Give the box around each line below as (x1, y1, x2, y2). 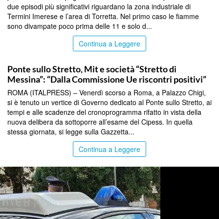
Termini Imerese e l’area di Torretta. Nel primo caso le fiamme (7, 11, 199, 21)
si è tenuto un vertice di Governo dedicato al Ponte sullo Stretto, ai (7, 97, 212, 107)
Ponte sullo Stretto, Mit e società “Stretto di (7, 63, 176, 74)
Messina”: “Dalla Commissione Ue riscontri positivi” (7, 73, 206, 85)
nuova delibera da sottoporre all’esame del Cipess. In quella (7, 116, 193, 127)
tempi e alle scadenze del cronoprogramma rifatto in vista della (7, 107, 201, 117)
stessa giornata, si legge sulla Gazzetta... (7, 126, 134, 136)
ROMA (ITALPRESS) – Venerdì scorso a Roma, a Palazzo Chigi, (7, 87, 206, 97)
